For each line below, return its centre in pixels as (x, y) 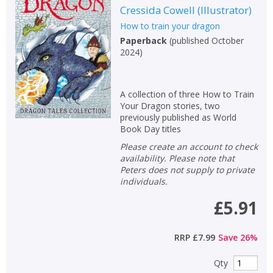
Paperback (143, 41)
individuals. (144, 181)
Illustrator (224, 10)
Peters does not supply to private (187, 170)
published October (207, 41)
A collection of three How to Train (187, 94)
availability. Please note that (177, 158)
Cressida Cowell (157, 10)
